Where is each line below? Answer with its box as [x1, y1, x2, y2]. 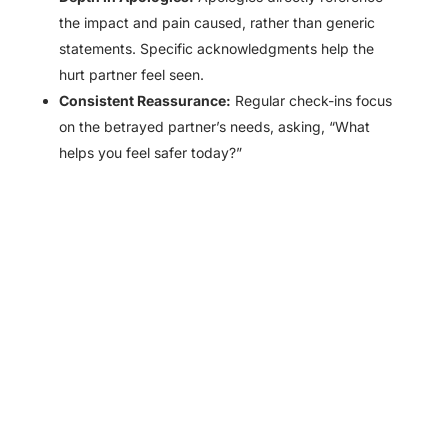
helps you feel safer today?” [58, 144, 242, 162]
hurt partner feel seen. [58, 66, 204, 84]
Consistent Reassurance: [58, 92, 231, 110]
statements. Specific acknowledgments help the [58, 40, 374, 58]
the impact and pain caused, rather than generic [58, 14, 375, 32]
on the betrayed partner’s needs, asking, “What [58, 118, 370, 136]
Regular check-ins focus [230, 92, 392, 110]
